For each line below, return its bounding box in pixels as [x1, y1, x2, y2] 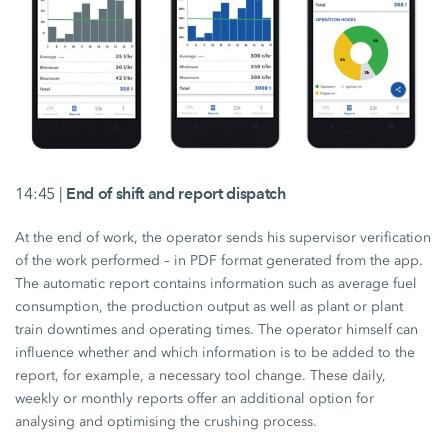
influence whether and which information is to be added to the [15, 344, 416, 362]
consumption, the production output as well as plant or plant [15, 298, 404, 316]
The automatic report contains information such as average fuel [15, 275, 418, 293]
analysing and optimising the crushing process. [15, 413, 318, 431]
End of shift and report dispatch [65, 184, 286, 204]
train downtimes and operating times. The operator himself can [15, 321, 419, 339]
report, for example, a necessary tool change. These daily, [15, 367, 387, 385]
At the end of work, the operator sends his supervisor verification [15, 229, 432, 247]
